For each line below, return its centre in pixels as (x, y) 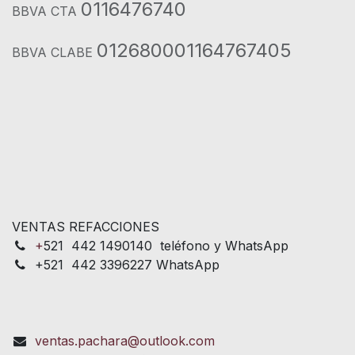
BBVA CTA (46, 11)
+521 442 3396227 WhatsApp (127, 264)
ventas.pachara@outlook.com (124, 340)
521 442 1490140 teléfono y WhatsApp (166, 245)
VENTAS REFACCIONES (86, 226)
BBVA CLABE (54, 52)
